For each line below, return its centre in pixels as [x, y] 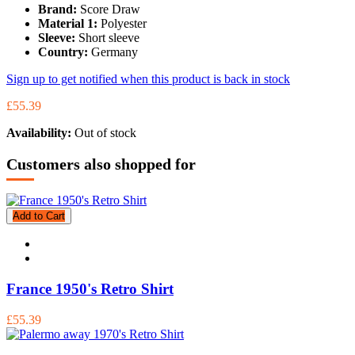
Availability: [40, 133]
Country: [63, 52]
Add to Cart [39, 216]
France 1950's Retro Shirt [90, 288]
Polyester [124, 23]
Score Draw [110, 9]
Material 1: [68, 23]
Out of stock [105, 133]
